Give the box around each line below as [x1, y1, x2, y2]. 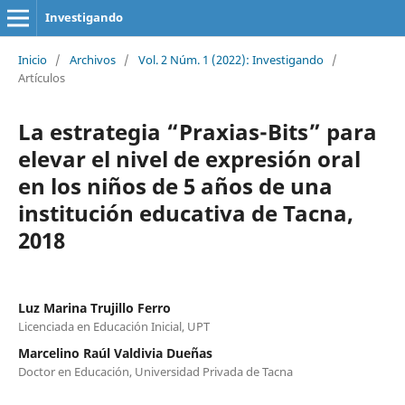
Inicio [17, 51, 47, 68]
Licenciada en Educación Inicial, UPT [17, 317, 210, 334]
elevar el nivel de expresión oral [17, 143, 361, 174]
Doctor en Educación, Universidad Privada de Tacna [17, 363, 293, 380]
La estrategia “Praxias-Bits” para [17, 116, 377, 146]
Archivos [69, 51, 116, 68]
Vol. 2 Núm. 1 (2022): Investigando [137, 51, 324, 68]
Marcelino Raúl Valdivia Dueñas [17, 344, 212, 362]
